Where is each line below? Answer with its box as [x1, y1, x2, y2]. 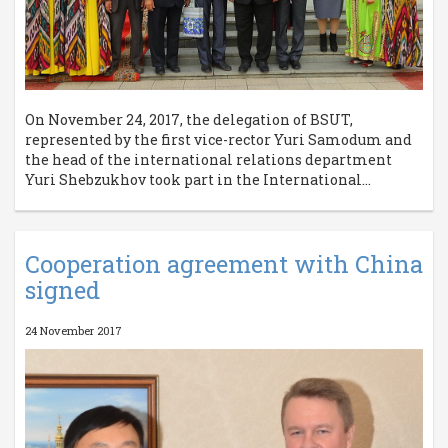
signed [25, 274, 100, 306]
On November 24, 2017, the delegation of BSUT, [25, 110, 353, 130]
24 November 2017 [25, 323, 122, 339]
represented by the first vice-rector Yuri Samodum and [25, 130, 412, 150]
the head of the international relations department [25, 150, 392, 170]
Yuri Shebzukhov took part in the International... [25, 170, 371, 190]
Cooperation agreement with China [25, 248, 423, 280]
